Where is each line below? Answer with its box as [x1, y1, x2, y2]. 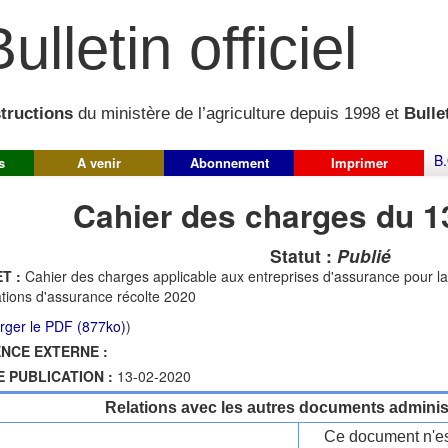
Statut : [269, 243, 337, 268]
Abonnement [189, 153, 269, 172]
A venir [77, 153, 121, 172]
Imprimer [330, 153, 388, 172]
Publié [336, 243, 391, 268]
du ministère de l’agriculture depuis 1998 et [73, 104, 404, 124]
